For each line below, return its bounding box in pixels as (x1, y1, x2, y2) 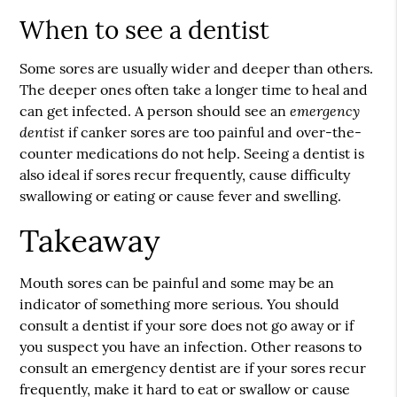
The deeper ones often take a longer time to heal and (19, 81, 369, 98)
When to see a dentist (19, 14, 270, 46)
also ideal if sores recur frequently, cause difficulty (19, 166, 351, 183)
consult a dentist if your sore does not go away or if (19, 316, 354, 334)
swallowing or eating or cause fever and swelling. (19, 187, 342, 205)
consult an (19, 359, 92, 377)
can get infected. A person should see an (19, 102, 291, 120)
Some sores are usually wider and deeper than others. (19, 59, 374, 77)
